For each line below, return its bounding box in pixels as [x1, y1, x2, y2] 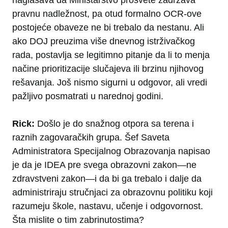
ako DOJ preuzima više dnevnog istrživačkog [12, 36, 195, 47]
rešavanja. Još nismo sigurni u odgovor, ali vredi [12, 77, 207, 88]
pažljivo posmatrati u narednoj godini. [12, 91, 163, 102]
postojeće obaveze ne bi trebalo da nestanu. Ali [12, 22, 204, 33]
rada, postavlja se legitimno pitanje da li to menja [12, 50, 210, 61]
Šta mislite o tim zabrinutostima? [12, 215, 144, 225]
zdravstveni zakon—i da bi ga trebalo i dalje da [12, 174, 202, 184]
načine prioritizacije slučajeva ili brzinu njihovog [12, 64, 204, 74]
